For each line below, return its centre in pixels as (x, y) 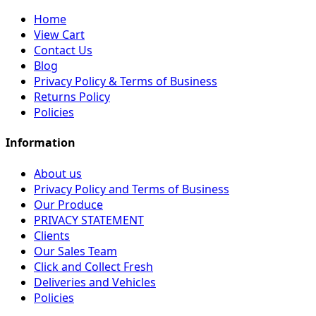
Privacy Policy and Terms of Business (132, 189)
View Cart (59, 35)
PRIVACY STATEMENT (89, 220)
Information (41, 143)
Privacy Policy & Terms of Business (126, 81)
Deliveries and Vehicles (95, 282)
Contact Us (63, 50)
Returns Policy (72, 97)
